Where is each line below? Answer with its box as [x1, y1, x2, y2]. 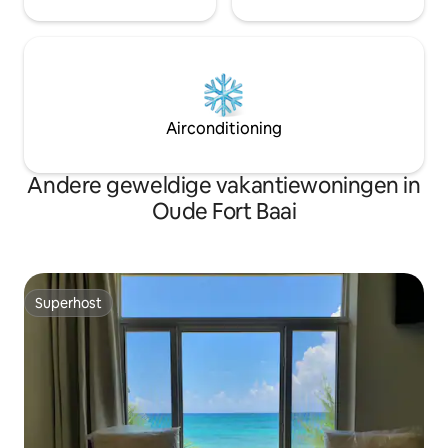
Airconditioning [166, 118, 282, 140]
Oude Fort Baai [151, 197, 297, 227]
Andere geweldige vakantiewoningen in [27, 171, 421, 201]
